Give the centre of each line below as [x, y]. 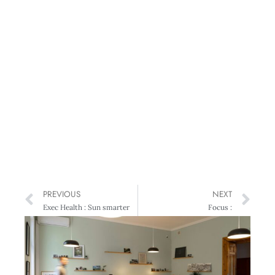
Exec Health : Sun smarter [86, 207]
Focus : [220, 207]
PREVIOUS [62, 194]
